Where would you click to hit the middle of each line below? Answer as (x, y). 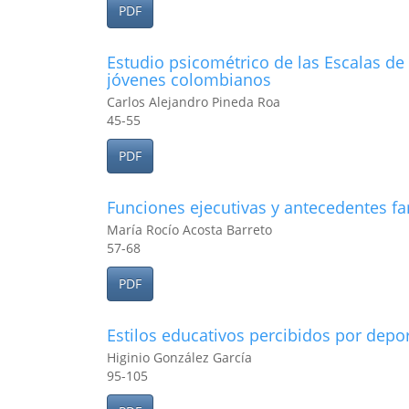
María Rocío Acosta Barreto (189, 230)
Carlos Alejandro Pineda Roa (194, 102)
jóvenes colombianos (189, 79)
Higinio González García (179, 357)
